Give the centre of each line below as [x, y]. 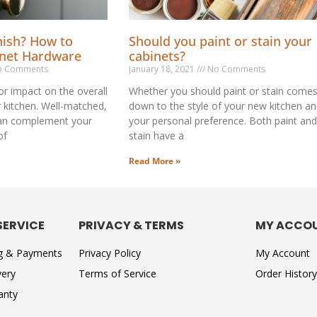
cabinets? [157, 56]
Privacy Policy [109, 253]
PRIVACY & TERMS [131, 226]
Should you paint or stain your [220, 41]
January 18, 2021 [162, 69]
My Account [282, 253]
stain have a [156, 136]
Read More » [154, 161]
